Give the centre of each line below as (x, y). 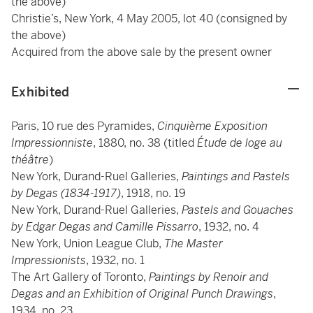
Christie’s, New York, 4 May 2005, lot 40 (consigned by (149, 19)
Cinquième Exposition (212, 126)
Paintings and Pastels (236, 176)
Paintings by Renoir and (209, 277)
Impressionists (49, 260)
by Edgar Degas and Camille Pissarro (105, 227)
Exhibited (41, 92)
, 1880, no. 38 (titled (145, 143)
